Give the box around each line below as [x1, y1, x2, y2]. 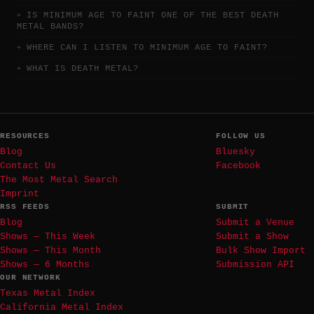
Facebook [216, 160, 261, 171]
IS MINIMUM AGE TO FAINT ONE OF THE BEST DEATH [27, 11, 279, 21]
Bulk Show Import [216, 245, 306, 256]
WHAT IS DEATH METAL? [27, 63, 139, 74]
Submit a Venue [216, 217, 294, 228]
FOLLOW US [216, 131, 266, 140]
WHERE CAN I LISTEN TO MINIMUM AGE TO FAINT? [27, 42, 268, 53]
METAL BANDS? [17, 22, 84, 32]
